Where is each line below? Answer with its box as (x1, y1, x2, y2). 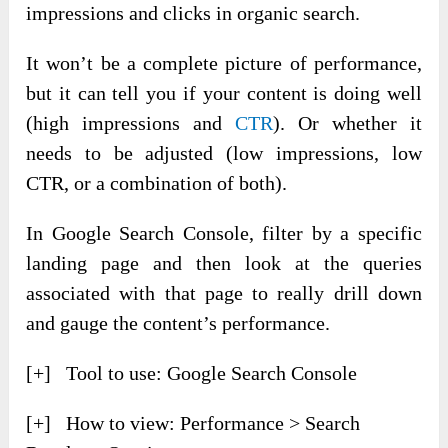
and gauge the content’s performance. (26, 311, 331, 334)
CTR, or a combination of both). (26, 171, 288, 194)
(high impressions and (26, 111, 235, 134)
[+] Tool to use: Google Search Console (26, 361, 358, 384)
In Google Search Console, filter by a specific (26, 221, 422, 244)
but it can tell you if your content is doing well (26, 81, 422, 104)
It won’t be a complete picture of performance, (26, 51, 422, 74)
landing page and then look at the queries (26, 251, 422, 274)
